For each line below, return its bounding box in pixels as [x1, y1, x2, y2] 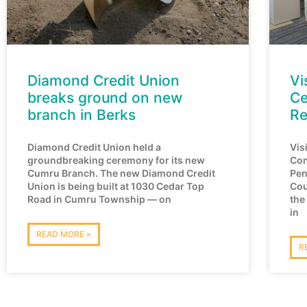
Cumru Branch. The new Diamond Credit [27, 167, 215, 179]
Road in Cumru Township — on [27, 193, 171, 205]
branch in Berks [27, 106, 136, 123]
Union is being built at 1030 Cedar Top [27, 180, 204, 192]
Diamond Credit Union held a [27, 140, 161, 153]
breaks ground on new [27, 88, 182, 106]
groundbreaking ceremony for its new [27, 153, 205, 166]
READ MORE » [36, 228, 91, 239]
